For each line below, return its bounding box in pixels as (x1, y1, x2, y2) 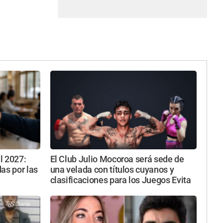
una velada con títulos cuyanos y (50, 164, 174, 175)
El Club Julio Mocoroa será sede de (50, 154, 184, 164)
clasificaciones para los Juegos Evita (50, 175, 191, 185)
